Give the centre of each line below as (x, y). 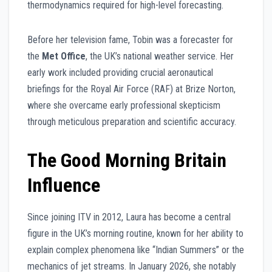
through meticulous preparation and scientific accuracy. (132, 122)
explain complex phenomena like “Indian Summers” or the (136, 250)
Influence (64, 185)
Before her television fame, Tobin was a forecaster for (130, 40)
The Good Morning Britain (127, 161)
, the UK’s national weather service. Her (160, 56)
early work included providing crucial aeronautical (120, 73)
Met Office (64, 56)
